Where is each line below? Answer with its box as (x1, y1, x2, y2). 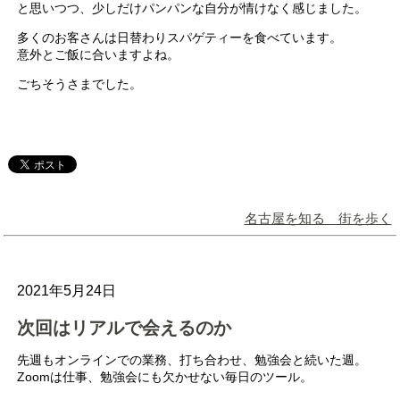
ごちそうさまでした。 (17, 76, 143, 91)
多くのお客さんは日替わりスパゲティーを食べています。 (17, 29, 343, 45)
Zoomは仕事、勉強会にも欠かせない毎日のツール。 (17, 369, 313, 384)
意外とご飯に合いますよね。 (17, 46, 180, 62)
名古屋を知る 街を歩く (244, 210, 392, 226)
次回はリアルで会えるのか (17, 317, 232, 337)
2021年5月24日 (17, 282, 117, 298)
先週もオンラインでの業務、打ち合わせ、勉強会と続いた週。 (17, 352, 368, 367)
